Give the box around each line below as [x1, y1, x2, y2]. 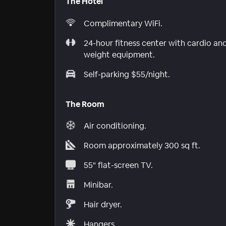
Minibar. [84, 180, 113, 191]
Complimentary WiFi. [84, 18, 162, 29]
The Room [66, 98, 104, 109]
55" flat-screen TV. [84, 160, 153, 171]
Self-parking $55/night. [84, 69, 170, 80]
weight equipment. [84, 49, 155, 60]
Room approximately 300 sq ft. [84, 140, 200, 151]
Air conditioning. [84, 121, 146, 132]
